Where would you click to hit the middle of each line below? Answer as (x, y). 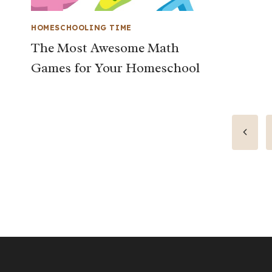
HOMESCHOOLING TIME (81, 28)
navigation (80, 163)
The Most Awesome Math (105, 48)
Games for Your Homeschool (115, 68)
